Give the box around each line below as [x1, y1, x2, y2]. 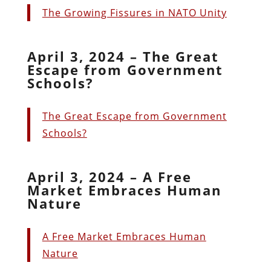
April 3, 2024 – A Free [27, 167, 192, 186]
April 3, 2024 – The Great [27, 47, 219, 65]
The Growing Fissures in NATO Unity [42, 5, 227, 19]
